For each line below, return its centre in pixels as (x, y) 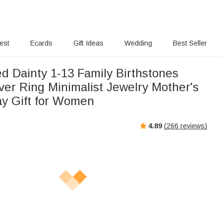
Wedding (138, 43)
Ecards (42, 43)
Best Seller (190, 43)
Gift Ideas (89, 43)
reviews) (193, 126)
